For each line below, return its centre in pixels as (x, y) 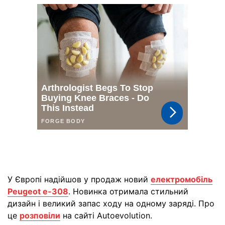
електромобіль (182, 179)
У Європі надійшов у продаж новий (79, 179)
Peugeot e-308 (38, 191)
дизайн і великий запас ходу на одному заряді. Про (111, 203)
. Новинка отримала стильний (128, 191)
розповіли (40, 215)
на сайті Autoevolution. (106, 215)
